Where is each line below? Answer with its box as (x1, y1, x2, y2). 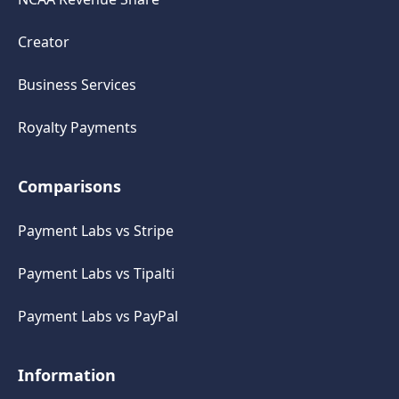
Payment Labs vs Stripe (18, 221, 174, 241)
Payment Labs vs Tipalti (18, 264, 175, 284)
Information (18, 364, 116, 387)
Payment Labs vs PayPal (18, 306, 178, 327)
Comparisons (18, 175, 121, 198)
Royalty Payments (18, 118, 137, 138)
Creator (18, 32, 69, 53)
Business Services (18, 75, 136, 95)
